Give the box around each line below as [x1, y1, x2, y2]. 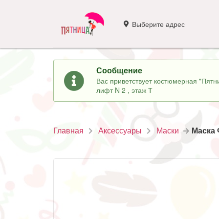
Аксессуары [98, 125, 142, 136]
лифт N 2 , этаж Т [96, 85, 153, 95]
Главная [53, 125, 84, 136]
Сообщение [96, 64, 142, 76]
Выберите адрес [132, 19, 185, 29]
